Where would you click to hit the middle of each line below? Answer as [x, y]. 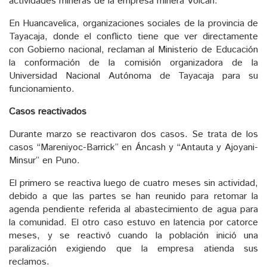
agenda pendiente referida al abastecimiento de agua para [133, 210]
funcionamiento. [42, 89]
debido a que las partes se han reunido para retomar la [133, 197]
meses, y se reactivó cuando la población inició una [133, 236]
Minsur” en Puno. [44, 161]
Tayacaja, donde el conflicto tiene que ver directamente [133, 37]
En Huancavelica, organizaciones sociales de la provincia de [133, 24]
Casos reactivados [48, 112]
